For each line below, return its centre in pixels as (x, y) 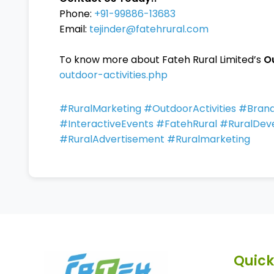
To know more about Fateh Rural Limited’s (161, 60)
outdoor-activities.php (113, 75)
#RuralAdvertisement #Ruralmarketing (155, 139)
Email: (74, 29)
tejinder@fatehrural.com (149, 29)
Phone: (77, 14)
